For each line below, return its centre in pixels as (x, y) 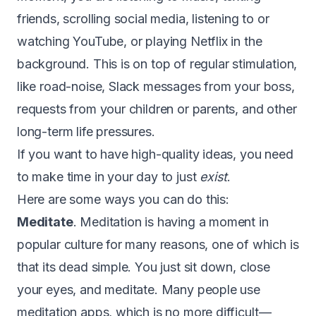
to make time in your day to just (109, 176)
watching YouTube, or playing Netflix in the (140, 41)
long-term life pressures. (86, 131)
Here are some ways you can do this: (123, 199)
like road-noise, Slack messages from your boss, (156, 86)
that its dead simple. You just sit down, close (144, 267)
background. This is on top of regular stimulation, (157, 63)
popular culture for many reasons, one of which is (158, 244)
